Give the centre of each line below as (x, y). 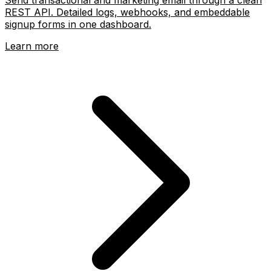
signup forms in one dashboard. (78, 24)
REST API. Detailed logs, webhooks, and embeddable (127, 12)
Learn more (32, 46)
